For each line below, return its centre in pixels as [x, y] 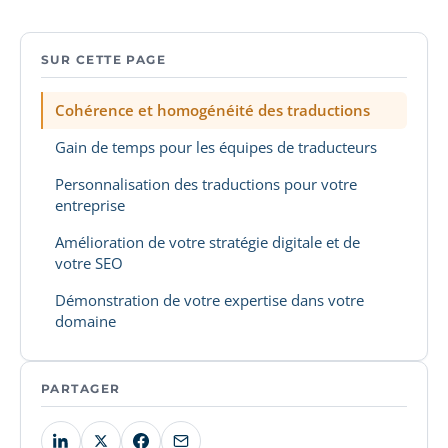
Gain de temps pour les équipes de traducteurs [216, 147]
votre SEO [89, 263]
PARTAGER [81, 388]
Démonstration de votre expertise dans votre [209, 300]
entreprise [90, 205]
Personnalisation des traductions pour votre [206, 184]
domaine [85, 321]
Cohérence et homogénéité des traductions [212, 110]
